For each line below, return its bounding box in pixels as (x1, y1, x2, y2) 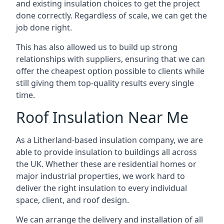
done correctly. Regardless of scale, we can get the (16, 10, 207, 21)
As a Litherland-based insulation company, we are (16, 134, 203, 145)
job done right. (16, 22, 72, 33)
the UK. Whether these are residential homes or (16, 158, 196, 169)
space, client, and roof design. (16, 194, 129, 205)
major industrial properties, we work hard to (16, 170, 185, 181)
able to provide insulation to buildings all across (16, 146, 197, 157)
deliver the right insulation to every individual (16, 182, 187, 193)
